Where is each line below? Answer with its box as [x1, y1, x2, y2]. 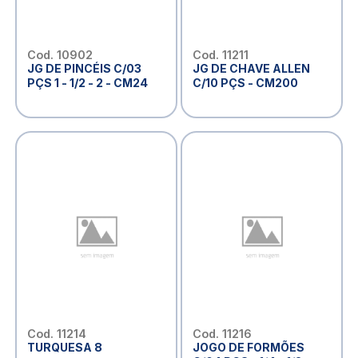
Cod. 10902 [26, 47, 93, 62]
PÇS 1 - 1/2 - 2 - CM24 [26, 75, 148, 89]
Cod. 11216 [192, 326, 252, 340]
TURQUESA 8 [26, 340, 102, 354]
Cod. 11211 [192, 47, 249, 62]
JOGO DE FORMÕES [192, 340, 304, 354]
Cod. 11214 [26, 326, 86, 340]
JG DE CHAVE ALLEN [192, 61, 310, 75]
